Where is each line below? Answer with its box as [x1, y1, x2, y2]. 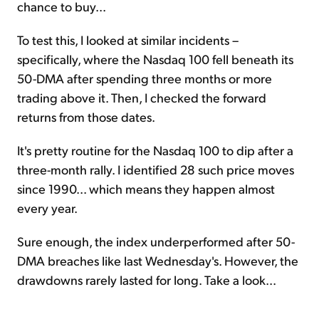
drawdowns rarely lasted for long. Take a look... [17, 271, 276, 288]
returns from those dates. [17, 108, 155, 125]
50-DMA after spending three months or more [17, 69, 272, 86]
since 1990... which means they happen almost [17, 179, 275, 197]
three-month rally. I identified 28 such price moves [17, 160, 294, 177]
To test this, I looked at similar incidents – [17, 31, 239, 48]
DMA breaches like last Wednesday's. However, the [17, 251, 298, 268]
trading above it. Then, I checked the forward [17, 88, 266, 105]
